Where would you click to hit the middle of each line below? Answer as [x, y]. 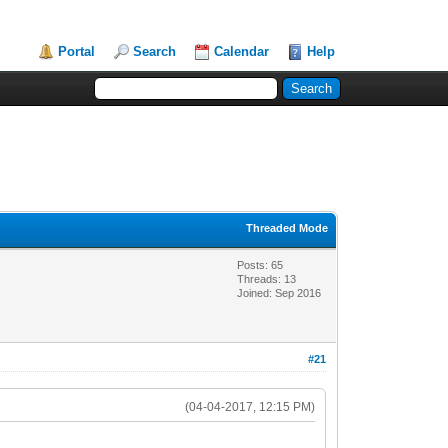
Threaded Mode [287, 227]
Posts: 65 [260, 264]
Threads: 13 [267, 278]
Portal [77, 51]
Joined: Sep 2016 [279, 292]
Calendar [242, 51]
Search [155, 51]
